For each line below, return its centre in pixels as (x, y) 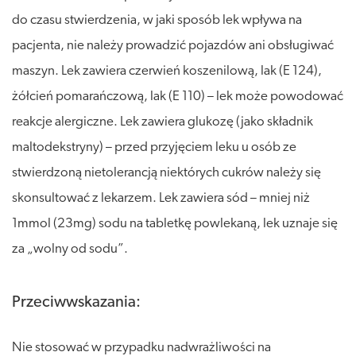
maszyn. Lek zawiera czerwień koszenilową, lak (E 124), (167, 71)
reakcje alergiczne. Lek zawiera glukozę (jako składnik (163, 122)
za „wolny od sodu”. (70, 249)
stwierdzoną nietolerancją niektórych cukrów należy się (166, 172)
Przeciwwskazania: (76, 302)
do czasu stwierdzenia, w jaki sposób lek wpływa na (157, 20)
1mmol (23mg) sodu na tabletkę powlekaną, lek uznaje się (175, 223)
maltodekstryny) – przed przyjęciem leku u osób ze (154, 147)
